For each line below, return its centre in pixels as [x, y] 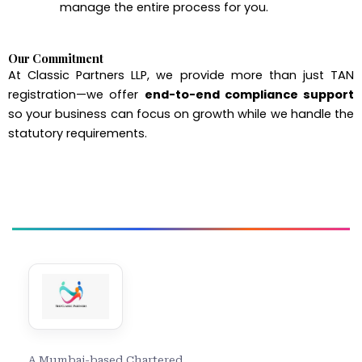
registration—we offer [76, 95]
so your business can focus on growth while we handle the [181, 114]
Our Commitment [56, 59]
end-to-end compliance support [249, 95]
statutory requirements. [78, 134]
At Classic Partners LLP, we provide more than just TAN [181, 76]
